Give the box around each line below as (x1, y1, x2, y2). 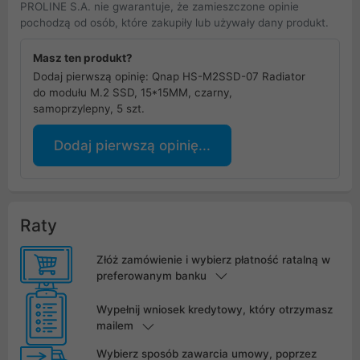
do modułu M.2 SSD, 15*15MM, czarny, (33, 85, 232, 99)
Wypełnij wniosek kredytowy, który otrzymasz (96, 303, 333, 317)
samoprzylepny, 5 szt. (33, 101, 145, 115)
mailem (96, 319, 133, 333)
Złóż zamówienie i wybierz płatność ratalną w (96, 253, 330, 267)
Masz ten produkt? (33, 51, 133, 64)
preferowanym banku (96, 269, 207, 283)
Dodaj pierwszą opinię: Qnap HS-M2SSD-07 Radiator (33, 69, 305, 83)
